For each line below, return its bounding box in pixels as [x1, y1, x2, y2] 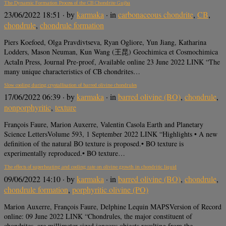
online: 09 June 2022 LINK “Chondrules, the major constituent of [4, 211, 192, 221]
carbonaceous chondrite [118, 9, 193, 20]
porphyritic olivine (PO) [72, 184, 148, 195]
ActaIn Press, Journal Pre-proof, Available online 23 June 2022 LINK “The [4, 56, 220, 67]
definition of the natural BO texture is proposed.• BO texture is [4, 139, 184, 149]
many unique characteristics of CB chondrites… [4, 66, 140, 76]
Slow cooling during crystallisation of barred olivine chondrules [4, 82, 137, 88]
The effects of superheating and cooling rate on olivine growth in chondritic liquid [4, 164, 177, 170]
